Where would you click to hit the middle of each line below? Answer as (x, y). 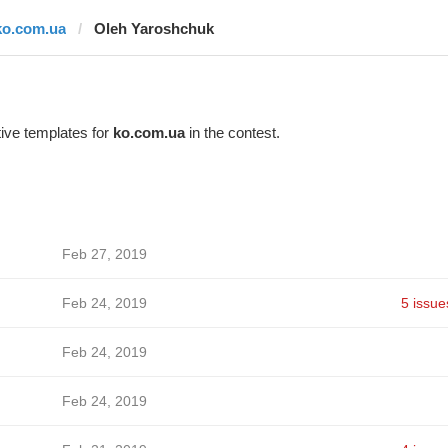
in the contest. (232, 132)
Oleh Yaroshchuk (153, 28)
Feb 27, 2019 (104, 254)
